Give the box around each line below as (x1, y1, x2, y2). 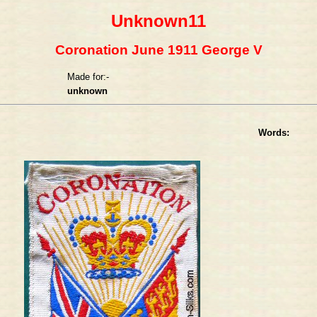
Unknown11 (111, 11, 206, 31)
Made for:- (67, 71, 109, 82)
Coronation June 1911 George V (54, 42, 263, 58)
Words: (258, 127, 289, 138)
